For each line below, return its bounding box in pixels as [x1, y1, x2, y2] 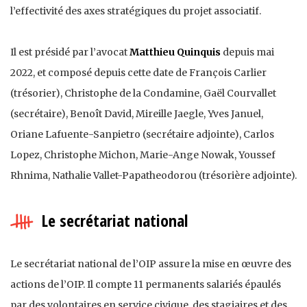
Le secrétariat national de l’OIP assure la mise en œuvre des [10, 257, 291, 270]
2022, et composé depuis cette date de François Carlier [10, 66, 267, 79]
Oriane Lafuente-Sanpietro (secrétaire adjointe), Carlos [10, 127, 274, 140]
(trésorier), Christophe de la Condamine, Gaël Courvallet [10, 86, 276, 99]
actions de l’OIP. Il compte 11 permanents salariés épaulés [10, 278, 281, 291]
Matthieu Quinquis [130, 45, 221, 58]
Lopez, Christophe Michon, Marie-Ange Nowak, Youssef [10, 148, 275, 161]
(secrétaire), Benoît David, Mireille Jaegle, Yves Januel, [10, 107, 263, 120]
